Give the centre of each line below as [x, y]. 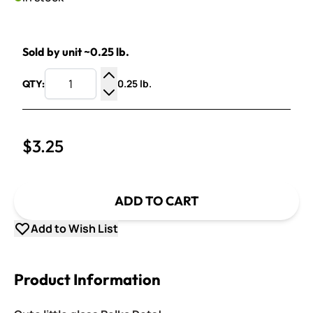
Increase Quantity [154, 92]
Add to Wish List [74, 228]
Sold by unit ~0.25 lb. [76, 52]
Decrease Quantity [156, 108]
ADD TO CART [156, 201]
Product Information [87, 279]
